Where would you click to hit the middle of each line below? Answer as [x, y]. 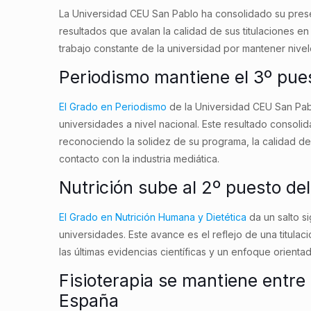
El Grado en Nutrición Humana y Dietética [153, 217]
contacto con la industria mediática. [140, 159]
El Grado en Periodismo [113, 107]
